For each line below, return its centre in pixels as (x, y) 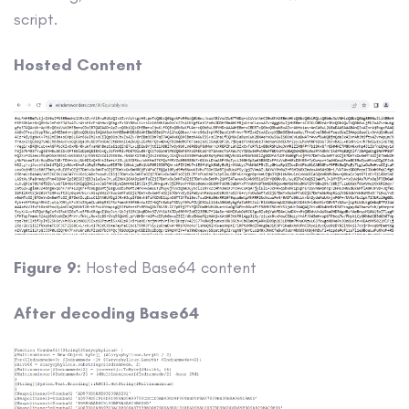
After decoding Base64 (106, 314)
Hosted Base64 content (169, 268)
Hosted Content (78, 65)
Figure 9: (47, 268)
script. (36, 19)
